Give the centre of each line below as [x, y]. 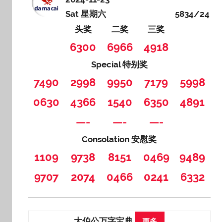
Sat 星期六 [86, 14]
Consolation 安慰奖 [119, 139]
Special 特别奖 [119, 65]
